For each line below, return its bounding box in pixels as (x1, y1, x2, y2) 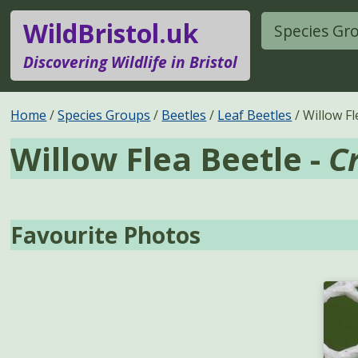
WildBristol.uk (23, 16, 199, 51)
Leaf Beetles (217, 105, 292, 124)
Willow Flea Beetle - (10, 136, 329, 181)
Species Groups (58, 105, 151, 124)
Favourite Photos (10, 220, 201, 251)
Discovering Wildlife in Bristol (23, 51, 238, 74)
